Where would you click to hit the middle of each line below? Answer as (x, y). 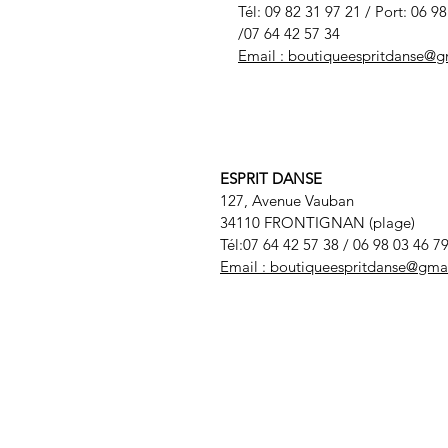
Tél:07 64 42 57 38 (281, 245)
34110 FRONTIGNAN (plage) (317, 223)
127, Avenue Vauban (287, 201)
